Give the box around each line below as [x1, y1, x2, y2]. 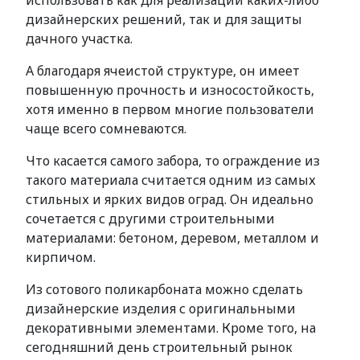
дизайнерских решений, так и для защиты [26, 10, 302, 28]
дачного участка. [26, 30, 133, 47]
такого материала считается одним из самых [26, 171, 316, 189]
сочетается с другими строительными [26, 210, 275, 227]
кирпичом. [26, 248, 96, 266]
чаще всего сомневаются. [26, 120, 186, 137]
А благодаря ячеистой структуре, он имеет [26, 62, 300, 80]
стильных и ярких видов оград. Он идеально [26, 190, 313, 208]
